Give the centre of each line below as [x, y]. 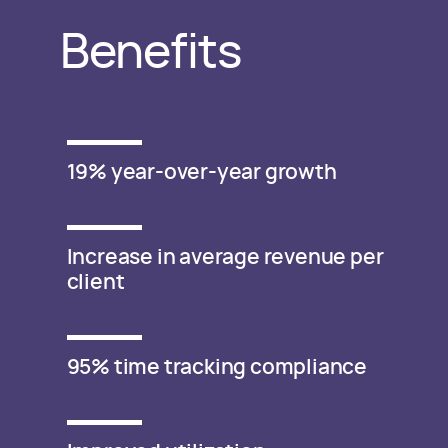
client [95, 282]
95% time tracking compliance [216, 367]
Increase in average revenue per [225, 257]
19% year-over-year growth [201, 172]
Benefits [150, 54]
